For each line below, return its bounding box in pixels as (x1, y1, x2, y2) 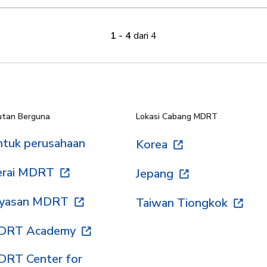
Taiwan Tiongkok (136, 195, 228, 211)
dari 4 (133, 29, 157, 42)
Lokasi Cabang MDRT (136, 111, 218, 122)
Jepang (136, 166, 173, 182)
